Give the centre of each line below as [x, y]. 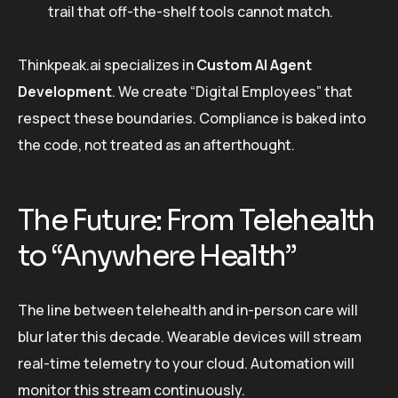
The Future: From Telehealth [196, 220]
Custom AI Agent [254, 64]
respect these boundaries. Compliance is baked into [192, 118]
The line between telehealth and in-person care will [188, 310]
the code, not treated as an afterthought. [156, 144]
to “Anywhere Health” [156, 255]
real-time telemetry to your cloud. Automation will [186, 364]
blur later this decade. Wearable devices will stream [190, 337]
